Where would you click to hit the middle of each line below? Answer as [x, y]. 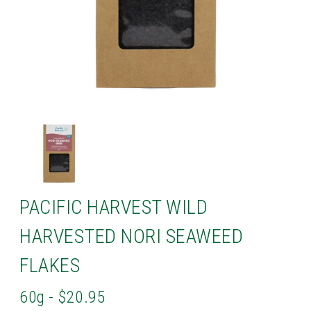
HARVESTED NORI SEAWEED [132, 237]
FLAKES [50, 266]
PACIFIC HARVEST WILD [114, 208]
